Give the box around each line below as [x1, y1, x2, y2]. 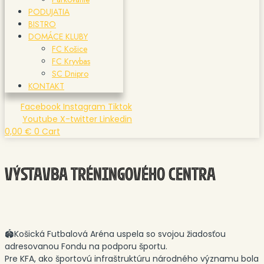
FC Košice [52, 43, 87, 55]
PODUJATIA [28, 6, 70, 18]
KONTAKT [28, 80, 64, 93]
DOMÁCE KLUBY [28, 31, 88, 43]
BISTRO [28, 18, 56, 31]
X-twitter [60, 113, 97, 126]
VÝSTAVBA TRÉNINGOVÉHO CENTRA [5, 166, 216, 184]
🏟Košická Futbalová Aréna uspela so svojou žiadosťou [5, 228, 226, 240]
